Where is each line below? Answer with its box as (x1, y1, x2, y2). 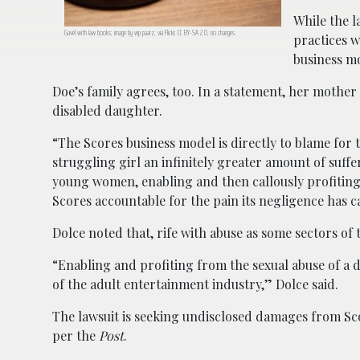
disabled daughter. (52, 101, 162, 119)
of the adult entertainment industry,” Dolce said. (52, 275, 338, 292)
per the (52, 326, 99, 344)
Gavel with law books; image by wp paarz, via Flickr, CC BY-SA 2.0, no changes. (64, 26, 236, 39)
